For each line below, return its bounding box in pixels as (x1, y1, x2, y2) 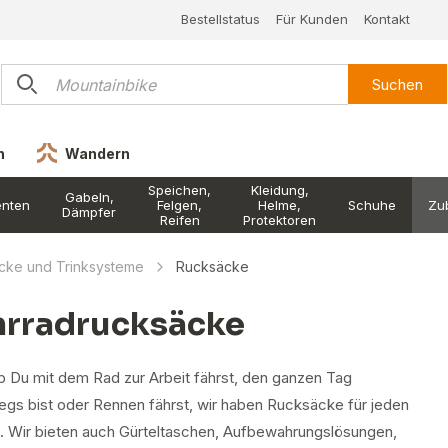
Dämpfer (62, 204, 116, 220)
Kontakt (363, 11, 410, 27)
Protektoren (243, 211, 316, 228)
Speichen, (148, 181, 211, 198)
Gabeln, (64, 189, 114, 205)
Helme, (258, 196, 301, 213)
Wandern (65, 144, 130, 162)
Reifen (159, 211, 200, 228)
